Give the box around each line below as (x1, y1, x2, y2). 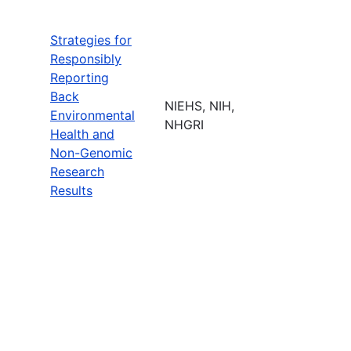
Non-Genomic (50, 144, 132, 161)
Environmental (50, 107, 135, 123)
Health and (50, 125, 114, 142)
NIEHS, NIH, (165, 97, 234, 114)
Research (50, 163, 104, 179)
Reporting (50, 69, 109, 85)
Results (50, 182, 92, 198)
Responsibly (50, 50, 121, 67)
